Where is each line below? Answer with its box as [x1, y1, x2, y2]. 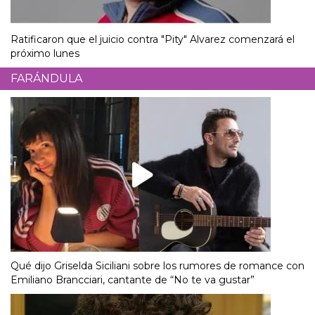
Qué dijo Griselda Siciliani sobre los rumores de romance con [11, 259, 304, 273]
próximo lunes [11, 47, 79, 60]
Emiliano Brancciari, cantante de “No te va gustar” [11, 274, 255, 287]
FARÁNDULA [11, 72, 82, 86]
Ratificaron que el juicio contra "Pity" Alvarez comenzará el [11, 33, 295, 46]
